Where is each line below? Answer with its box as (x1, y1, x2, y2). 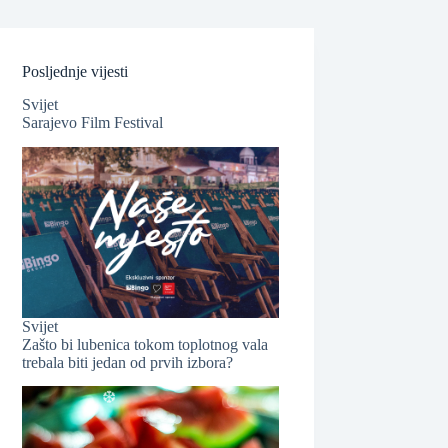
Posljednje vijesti (22, 63, 129, 80)
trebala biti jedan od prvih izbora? (22, 353, 234, 371)
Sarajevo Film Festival (22, 113, 164, 131)
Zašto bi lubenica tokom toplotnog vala (22, 335, 269, 353)
